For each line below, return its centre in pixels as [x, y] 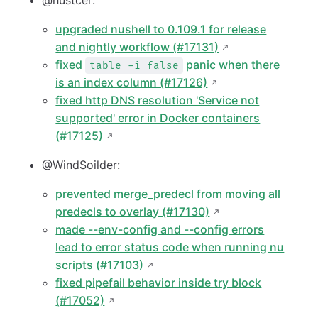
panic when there [232, 65]
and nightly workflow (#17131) [137, 47]
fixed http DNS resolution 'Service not [158, 100]
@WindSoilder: [81, 165]
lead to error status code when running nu [170, 247]
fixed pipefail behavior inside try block [159, 283]
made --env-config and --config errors [160, 230]
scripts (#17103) [100, 265]
